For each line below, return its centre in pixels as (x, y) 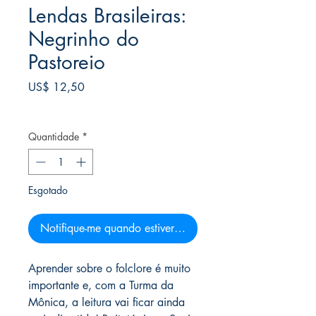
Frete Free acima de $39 (90, 107)
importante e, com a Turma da (101, 285)
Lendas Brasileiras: (107, 16)
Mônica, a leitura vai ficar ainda (107, 302)
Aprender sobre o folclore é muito (109, 268)
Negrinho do (84, 39)
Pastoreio (67, 62)
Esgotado (48, 190)
